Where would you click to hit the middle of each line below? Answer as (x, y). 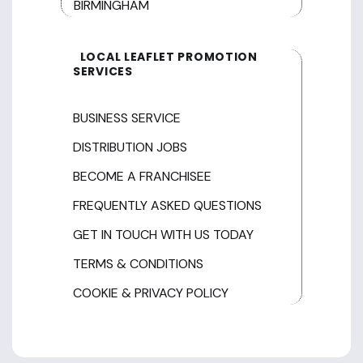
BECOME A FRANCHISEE (142, 176)
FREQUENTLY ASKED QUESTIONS (167, 205)
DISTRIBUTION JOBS (130, 147)
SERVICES (103, 71)
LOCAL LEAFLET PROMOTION (167, 56)
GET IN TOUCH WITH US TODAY (163, 234)
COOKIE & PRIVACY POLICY (151, 293)
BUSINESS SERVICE (127, 117)
